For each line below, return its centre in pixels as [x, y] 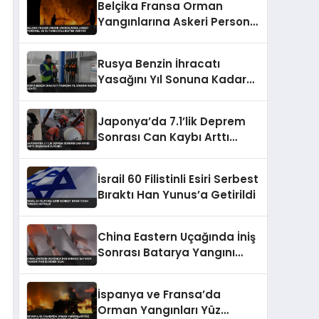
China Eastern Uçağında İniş [177, 237]
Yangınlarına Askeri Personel [179, 22]
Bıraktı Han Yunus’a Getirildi [177, 195]
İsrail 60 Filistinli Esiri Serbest [178, 179]
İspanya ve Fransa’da [159, 295]
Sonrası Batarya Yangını [166, 253]
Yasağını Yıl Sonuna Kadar [172, 80]
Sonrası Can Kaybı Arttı [163, 137]
